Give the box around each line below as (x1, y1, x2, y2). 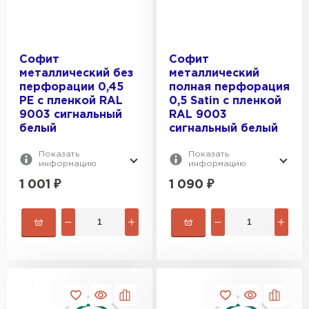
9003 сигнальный (19, 110, 122, 120)
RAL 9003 (169, 110, 227, 120)
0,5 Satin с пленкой (169, 96, 281, 106)
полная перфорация (169, 82, 290, 92)
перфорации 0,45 (19, 82, 123, 92)
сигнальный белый (169, 123, 278, 134)
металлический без (19, 68, 133, 79)
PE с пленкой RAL (19, 96, 123, 106)
